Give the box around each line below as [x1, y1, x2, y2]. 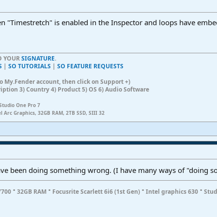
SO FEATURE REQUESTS [57, 62, 124, 70]
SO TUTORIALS [8, 62, 51, 70]
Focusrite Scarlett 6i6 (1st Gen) [51, 187, 141, 196]
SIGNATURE [21, 54, 55, 62]
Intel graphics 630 [144, 187, 200, 196]
